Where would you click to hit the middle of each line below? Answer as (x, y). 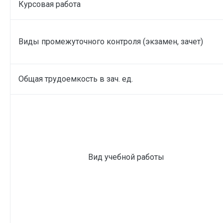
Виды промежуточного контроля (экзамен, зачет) (111, 41)
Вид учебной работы (126, 157)
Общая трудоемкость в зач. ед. (76, 79)
